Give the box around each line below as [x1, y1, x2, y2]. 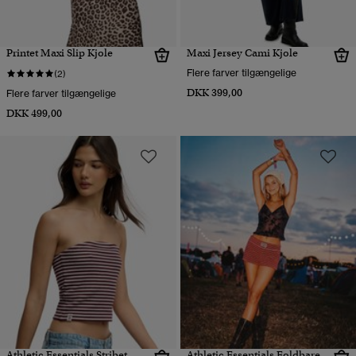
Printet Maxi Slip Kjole [6, 45, 113, 60]
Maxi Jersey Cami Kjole [186, 45, 298, 60]
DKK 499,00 [6, 106, 62, 120]
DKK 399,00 [186, 85, 242, 99]
